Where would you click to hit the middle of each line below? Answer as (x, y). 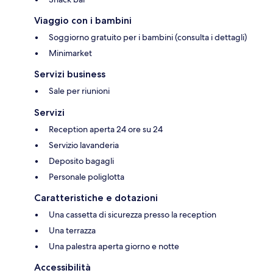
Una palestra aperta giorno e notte (114, 246)
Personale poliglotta (87, 177)
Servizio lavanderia (84, 145)
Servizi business (70, 74)
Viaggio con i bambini (83, 21)
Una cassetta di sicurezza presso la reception (133, 215)
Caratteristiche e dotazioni (96, 198)
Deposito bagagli (81, 161)
